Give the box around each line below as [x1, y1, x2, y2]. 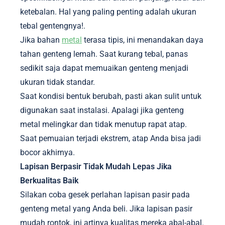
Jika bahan [20, 35, 62, 45]
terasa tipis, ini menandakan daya [82, 35, 203, 45]
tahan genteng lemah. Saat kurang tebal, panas [20, 49, 188, 59]
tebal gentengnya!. [20, 21, 85, 31]
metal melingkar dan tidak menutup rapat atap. [20, 120, 187, 129]
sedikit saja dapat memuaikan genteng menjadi [20, 63, 188, 73]
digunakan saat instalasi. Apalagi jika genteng [20, 105, 184, 115]
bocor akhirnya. [20, 148, 75, 157]
